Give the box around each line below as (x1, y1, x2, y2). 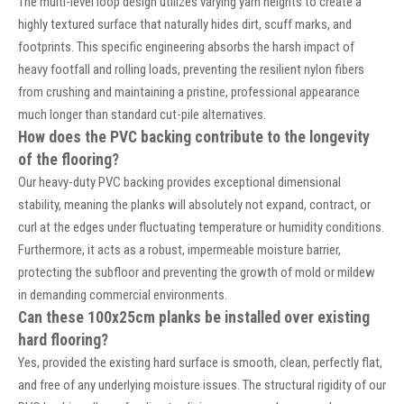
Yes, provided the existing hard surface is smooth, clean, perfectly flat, (18, 354, 382, 372)
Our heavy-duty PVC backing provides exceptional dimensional (18, 174, 341, 191)
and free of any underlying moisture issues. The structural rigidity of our (18, 377, 386, 394)
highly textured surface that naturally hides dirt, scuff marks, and (18, 16, 352, 33)
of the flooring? (18, 151, 119, 170)
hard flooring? (18, 331, 108, 350)
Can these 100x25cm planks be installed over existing (18, 308, 370, 327)
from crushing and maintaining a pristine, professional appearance (18, 84, 360, 101)
